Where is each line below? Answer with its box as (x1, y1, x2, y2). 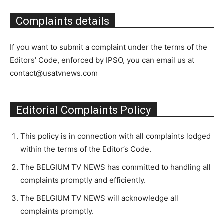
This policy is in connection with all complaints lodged (20, 131, 211, 141)
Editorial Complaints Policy (16, 104, 151, 116)
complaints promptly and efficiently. (20, 175, 146, 185)
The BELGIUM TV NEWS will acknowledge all (20, 193, 178, 203)
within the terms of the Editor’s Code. (20, 144, 151, 154)
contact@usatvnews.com (10, 68, 98, 78)
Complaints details (16, 15, 109, 27)
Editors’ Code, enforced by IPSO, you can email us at (10, 55, 194, 65)
